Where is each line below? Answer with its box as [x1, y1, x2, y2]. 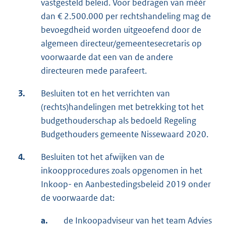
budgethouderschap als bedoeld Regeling [41, 115, 196, 126]
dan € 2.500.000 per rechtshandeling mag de [41, 10, 211, 22]
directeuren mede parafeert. [41, 65, 147, 76]
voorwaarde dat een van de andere [41, 51, 173, 63]
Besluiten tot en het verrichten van [41, 87, 170, 99]
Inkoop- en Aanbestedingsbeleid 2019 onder [41, 178, 211, 190]
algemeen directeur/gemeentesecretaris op [41, 37, 202, 49]
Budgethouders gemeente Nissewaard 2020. [41, 128, 208, 140]
